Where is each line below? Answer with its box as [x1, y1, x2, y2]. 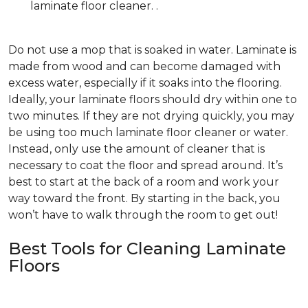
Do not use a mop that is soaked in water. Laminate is [8, 43, 296, 57]
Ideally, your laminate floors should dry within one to [8, 93, 297, 107]
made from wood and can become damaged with [8, 60, 280, 74]
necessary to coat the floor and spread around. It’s [8, 159, 283, 173]
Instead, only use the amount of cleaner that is [8, 142, 265, 156]
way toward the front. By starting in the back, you [8, 192, 280, 206]
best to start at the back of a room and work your [8, 175, 279, 189]
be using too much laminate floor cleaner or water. [8, 126, 288, 140]
